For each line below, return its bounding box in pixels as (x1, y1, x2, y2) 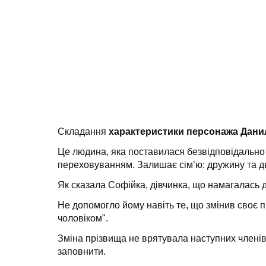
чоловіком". (58, 213, 108, 223)
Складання (58, 126, 109, 137)
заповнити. (58, 246, 106, 256)
